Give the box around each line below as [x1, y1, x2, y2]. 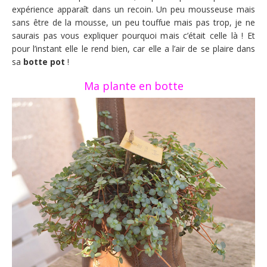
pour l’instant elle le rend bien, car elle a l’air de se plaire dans [12, 42, 255, 54]
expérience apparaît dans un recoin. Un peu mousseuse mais [12, 3, 255, 15]
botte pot [23, 55, 65, 67]
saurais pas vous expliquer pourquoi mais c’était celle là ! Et [12, 29, 255, 41]
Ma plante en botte [83, 78, 184, 93]
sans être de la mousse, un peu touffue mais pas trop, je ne [12, 16, 255, 28]
